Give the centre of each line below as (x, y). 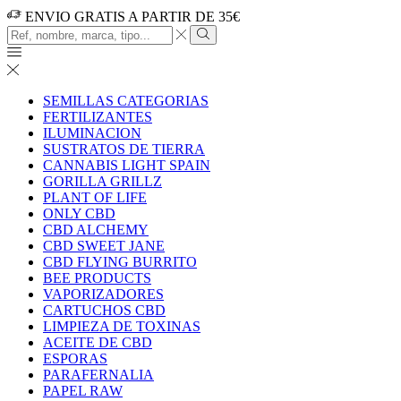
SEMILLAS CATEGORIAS (126, 101)
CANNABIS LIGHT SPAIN (127, 166)
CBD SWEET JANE (104, 246)
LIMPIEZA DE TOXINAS (122, 327)
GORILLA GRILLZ (102, 182)
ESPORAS (75, 359)
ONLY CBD (79, 214)
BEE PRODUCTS (97, 278)
